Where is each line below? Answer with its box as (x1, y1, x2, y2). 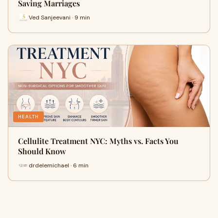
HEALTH (18, 113, 39, 120)
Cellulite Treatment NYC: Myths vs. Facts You (18, 136, 179, 146)
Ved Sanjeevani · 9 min (29, 13, 90, 21)
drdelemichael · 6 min (29, 161, 89, 169)
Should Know (18, 146, 66, 156)
